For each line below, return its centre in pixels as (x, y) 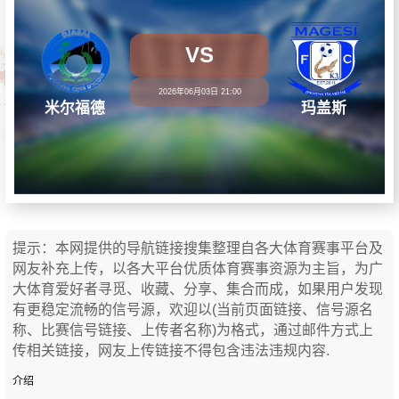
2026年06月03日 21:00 (199, 92)
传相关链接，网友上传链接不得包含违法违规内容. (171, 350)
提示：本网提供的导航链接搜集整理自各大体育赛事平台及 (197, 248)
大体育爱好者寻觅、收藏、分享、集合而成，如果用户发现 (197, 289)
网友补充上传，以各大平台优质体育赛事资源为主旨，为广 (197, 268)
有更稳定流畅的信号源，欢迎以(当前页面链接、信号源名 (192, 309)
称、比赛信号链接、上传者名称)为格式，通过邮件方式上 (192, 330)
